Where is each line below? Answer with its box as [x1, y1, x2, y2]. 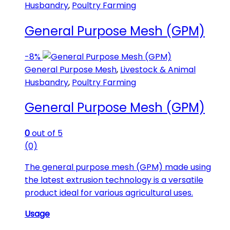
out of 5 [30, 127, 63, 140]
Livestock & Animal [120, 63, 196, 75]
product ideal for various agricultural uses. [25, 187, 193, 199]
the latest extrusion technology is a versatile [25, 174, 203, 186]
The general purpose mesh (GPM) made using [25, 161, 211, 174]
